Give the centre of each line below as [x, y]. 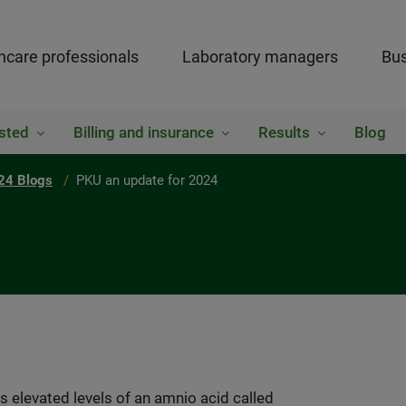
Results [284, 132]
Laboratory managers [260, 57]
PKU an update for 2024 [147, 180]
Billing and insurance [143, 132]
